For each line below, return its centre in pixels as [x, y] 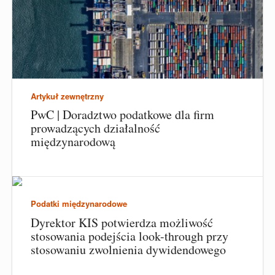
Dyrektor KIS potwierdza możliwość [122, 222]
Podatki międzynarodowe [79, 204]
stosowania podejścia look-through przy [130, 236]
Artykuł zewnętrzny [67, 96]
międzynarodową [73, 142]
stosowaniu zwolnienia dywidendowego [128, 249]
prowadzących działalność [95, 128]
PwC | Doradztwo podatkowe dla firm [122, 115]
